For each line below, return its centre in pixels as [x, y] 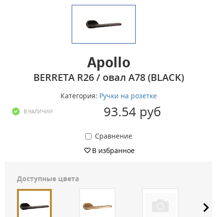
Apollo [108, 62]
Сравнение [113, 136]
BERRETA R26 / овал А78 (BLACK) [108, 77]
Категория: [80, 95]
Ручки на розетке [128, 95]
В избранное [113, 150]
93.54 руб [132, 111]
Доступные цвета [48, 178]
